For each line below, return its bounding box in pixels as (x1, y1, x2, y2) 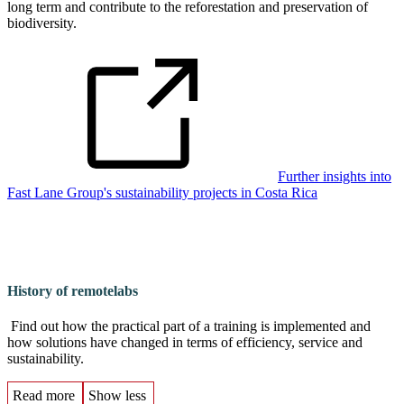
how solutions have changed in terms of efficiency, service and (7, 335, 363, 351)
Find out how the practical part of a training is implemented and (7, 318, 371, 335)
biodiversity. (7, 14, 77, 31)
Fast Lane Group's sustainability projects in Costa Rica (7, 184, 317, 200)
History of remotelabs (7, 282, 138, 298)
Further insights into (278, 168, 391, 184)
